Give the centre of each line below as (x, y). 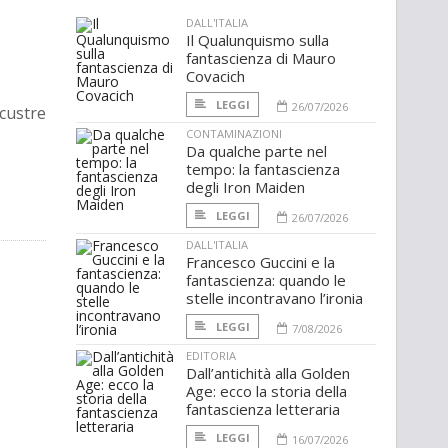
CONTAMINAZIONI (234, 134)
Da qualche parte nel (256, 151)
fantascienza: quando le (266, 280)
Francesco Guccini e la (260, 262)
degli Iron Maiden (245, 187)
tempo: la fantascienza (263, 169)
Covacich (215, 76)
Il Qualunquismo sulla (257, 40)
